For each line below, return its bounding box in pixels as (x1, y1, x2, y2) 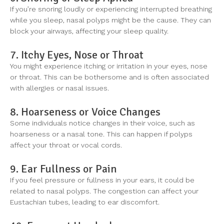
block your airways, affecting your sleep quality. (10, 27, 168, 35)
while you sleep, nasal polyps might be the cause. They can (10, 16, 211, 24)
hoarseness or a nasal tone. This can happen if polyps (10, 130, 192, 138)
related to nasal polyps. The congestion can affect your (10, 187, 198, 195)
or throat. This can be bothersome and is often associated (10, 73, 209, 81)
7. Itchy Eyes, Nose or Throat (10, 48, 143, 62)
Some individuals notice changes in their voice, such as (10, 119, 195, 127)
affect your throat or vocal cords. (10, 141, 122, 149)
